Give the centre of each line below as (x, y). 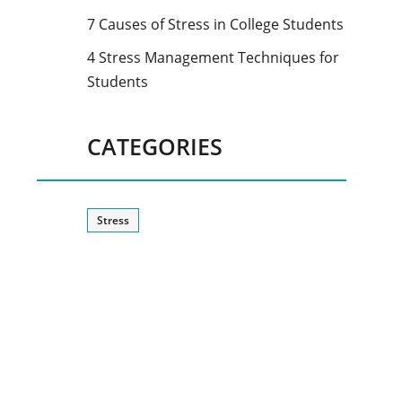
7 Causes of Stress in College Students (215, 25)
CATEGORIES (155, 147)
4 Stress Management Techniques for (213, 58)
